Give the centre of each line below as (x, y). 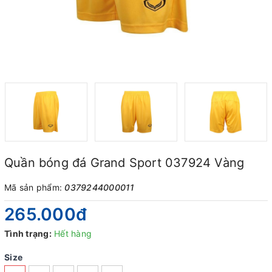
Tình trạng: (28, 233)
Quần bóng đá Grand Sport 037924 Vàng (124, 163)
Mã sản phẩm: (35, 187)
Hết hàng (73, 233)
